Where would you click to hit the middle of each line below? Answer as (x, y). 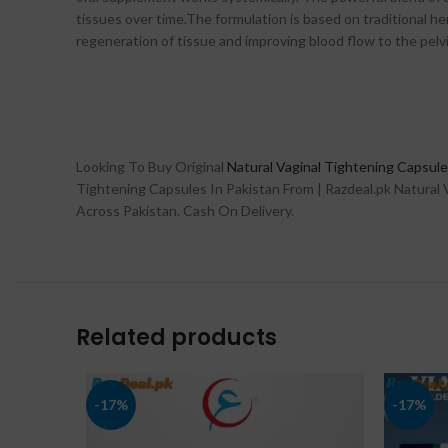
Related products (176, 337)
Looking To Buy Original (151, 166)
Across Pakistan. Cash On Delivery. (185, 210)
